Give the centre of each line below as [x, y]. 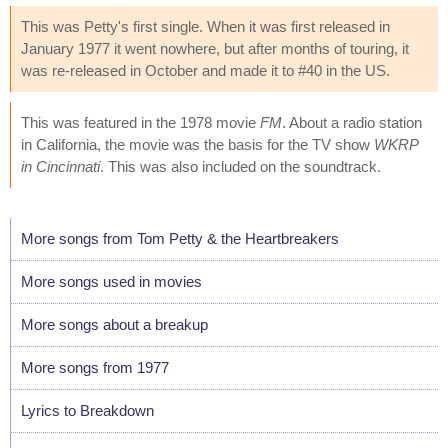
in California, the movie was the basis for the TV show [197, 144]
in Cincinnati [60, 166]
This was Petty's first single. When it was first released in [205, 26]
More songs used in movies [111, 281]
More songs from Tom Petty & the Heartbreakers [180, 238]
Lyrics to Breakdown [87, 410]
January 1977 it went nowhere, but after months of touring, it [215, 48]
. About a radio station [352, 122]
